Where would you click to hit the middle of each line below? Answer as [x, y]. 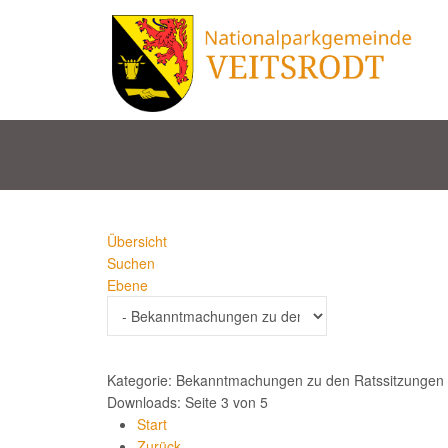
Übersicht [137, 241]
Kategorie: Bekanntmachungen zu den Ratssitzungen [275, 380]
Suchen [131, 263]
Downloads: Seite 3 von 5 [187, 402]
